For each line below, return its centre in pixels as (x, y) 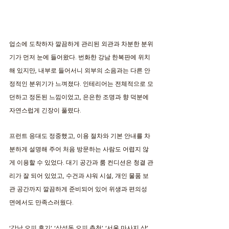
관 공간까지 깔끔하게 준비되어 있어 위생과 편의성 (79, 189)
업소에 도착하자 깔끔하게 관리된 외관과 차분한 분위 (81, 44)
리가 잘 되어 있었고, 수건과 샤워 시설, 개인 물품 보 (79, 176)
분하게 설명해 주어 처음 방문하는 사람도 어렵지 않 (79, 149)
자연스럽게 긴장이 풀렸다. (46, 110)
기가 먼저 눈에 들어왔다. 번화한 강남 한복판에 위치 (80, 57)
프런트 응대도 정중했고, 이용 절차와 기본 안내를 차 (80, 136)
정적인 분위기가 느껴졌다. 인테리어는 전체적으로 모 (81, 84)
